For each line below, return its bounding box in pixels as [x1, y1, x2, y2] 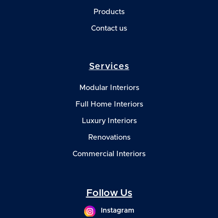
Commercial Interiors [73, 150, 145, 158]
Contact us [91, 24, 127, 32]
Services [89, 62, 129, 71]
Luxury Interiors [81, 117, 137, 125]
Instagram [100, 207, 134, 214]
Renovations [88, 133, 130, 141]
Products [93, 8, 125, 16]
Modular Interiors [79, 84, 139, 91]
